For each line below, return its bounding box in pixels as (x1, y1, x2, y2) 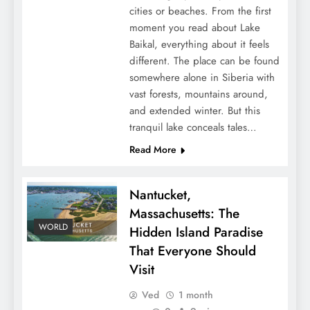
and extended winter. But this (129, 102, 260, 118)
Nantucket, (129, 185, 191, 204)
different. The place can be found (129, 53, 280, 69)
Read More (129, 142, 176, 156)
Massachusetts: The (129, 203, 239, 223)
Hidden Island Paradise (129, 222, 263, 241)
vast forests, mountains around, (129, 86, 268, 102)
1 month (178, 287, 213, 302)
